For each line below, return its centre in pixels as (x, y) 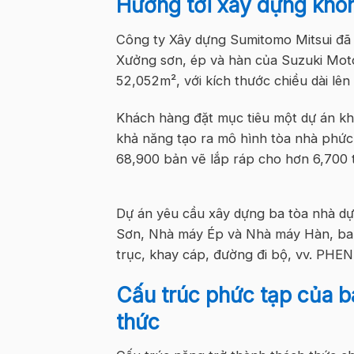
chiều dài (301, 80)
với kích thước (229, 80)
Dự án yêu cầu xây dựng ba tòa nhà (228, 213)
